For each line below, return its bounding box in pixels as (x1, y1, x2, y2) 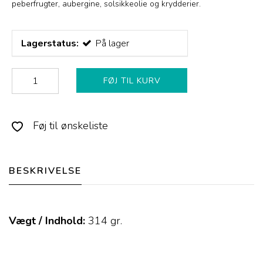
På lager (95, 37, 129, 50)
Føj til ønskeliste (30, 119, 108, 133)
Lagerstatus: (21, 37, 79, 50)
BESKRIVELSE (9, 164, 82, 178)
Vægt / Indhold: (9, 214, 85, 228)
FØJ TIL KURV (103, 75, 161, 87)
